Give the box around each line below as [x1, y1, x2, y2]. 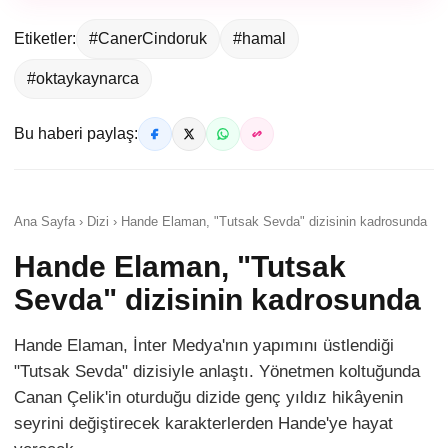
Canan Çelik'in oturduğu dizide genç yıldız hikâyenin [14, 387, 403, 407]
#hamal [233, 29, 286, 47]
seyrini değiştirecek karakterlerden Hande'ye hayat [14, 413, 393, 433]
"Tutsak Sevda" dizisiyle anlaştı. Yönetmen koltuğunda [14, 361, 420, 381]
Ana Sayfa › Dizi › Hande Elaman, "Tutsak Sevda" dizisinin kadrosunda [14, 213, 427, 229]
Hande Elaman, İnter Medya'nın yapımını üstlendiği [14, 335, 394, 355]
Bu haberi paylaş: [14, 124, 138, 142]
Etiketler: [14, 29, 76, 47]
